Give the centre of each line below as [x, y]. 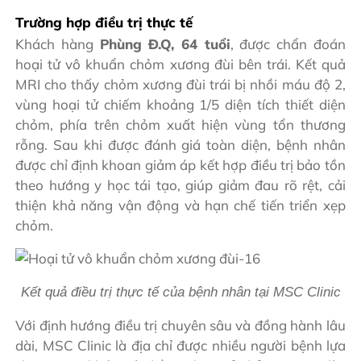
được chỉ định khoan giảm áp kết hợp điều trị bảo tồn [180, 165]
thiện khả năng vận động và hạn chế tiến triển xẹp [180, 205]
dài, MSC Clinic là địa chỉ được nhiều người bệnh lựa [180, 346]
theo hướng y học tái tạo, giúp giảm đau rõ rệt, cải [180, 185]
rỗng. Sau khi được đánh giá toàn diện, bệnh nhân [180, 145]
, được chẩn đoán [288, 44]
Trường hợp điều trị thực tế [104, 23]
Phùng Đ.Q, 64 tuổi [165, 44]
